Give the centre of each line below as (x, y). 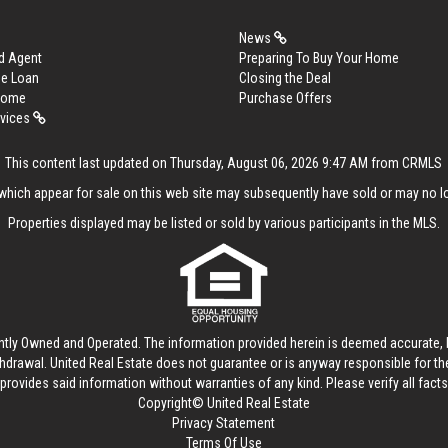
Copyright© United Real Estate (223, 402)
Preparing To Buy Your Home (319, 57)
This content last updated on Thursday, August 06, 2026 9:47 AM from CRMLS (224, 162)
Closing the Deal (285, 77)
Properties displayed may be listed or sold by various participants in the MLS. (223, 222)
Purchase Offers (285, 97)
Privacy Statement (224, 422)
